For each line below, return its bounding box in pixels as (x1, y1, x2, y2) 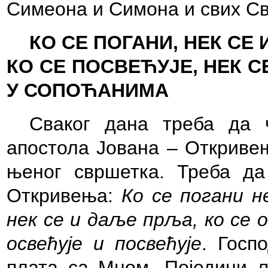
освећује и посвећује (7, 233, 202, 254)
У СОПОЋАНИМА (7, 80, 169, 101)
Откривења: (7, 185, 121, 206)
